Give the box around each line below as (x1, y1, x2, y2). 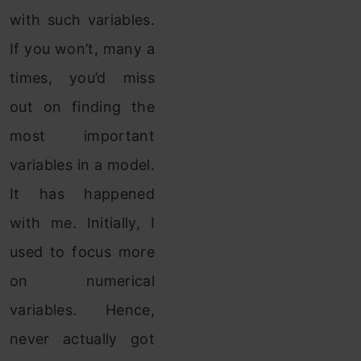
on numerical (10, 272, 155, 289)
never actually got (10, 330, 155, 347)
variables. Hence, (10, 301, 155, 318)
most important (10, 127, 155, 144)
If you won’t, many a (10, 40, 155, 57)
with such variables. (10, 11, 155, 28)
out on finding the (10, 98, 155, 115)
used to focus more (10, 243, 155, 260)
